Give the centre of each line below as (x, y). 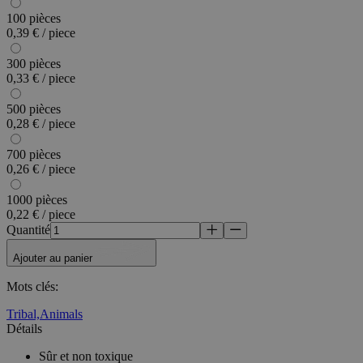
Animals (61, 314)
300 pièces (34, 64)
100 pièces (34, 19)
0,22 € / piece (41, 215)
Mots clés (31, 287)
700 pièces (34, 155)
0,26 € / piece (41, 169)
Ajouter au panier (54, 258)
